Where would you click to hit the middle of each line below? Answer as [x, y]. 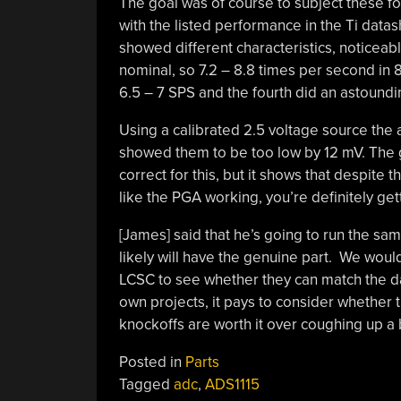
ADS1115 [232, 384]
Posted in [152, 362]
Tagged [146, 384]
